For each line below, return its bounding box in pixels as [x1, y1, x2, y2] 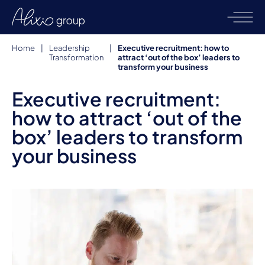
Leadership [49, 43, 90, 53]
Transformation [49, 53, 104, 62]
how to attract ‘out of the [12, 106, 242, 130]
